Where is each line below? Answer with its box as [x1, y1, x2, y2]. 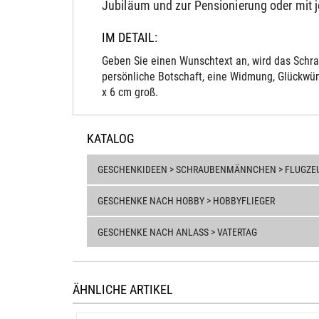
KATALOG [87, 131, 135, 146]
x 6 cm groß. [102, 85, 158, 99]
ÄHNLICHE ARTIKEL [73, 282, 173, 297]
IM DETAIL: [102, 30, 157, 45]
